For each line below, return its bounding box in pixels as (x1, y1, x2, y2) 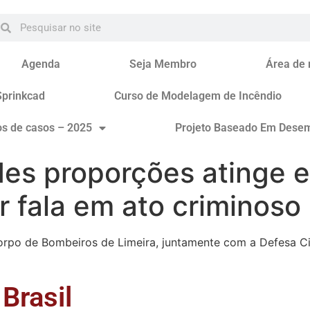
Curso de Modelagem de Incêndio (113, 89, 282, 102)
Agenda (21, 57, 60, 71)
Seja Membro (129, 57, 197, 71)
